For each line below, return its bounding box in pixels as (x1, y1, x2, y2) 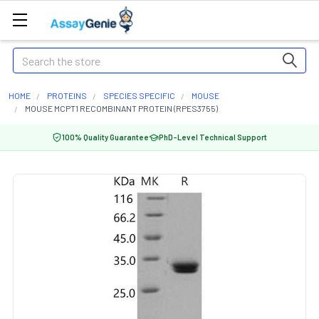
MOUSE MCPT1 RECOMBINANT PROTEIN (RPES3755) (25, 103, 218, 113)
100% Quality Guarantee (62, 132, 149, 142)
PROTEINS (47, 90, 87, 100)
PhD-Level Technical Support (159, 132, 267, 142)
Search (13, 49, 46, 63)
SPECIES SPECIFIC (103, 90, 175, 100)
